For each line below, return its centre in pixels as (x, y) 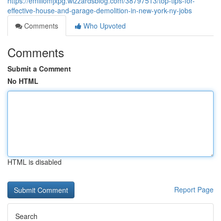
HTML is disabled (35, 162)
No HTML (23, 81)
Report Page (194, 189)
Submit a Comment (39, 69)
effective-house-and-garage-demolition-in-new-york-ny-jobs (100, 10)
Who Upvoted (104, 26)
